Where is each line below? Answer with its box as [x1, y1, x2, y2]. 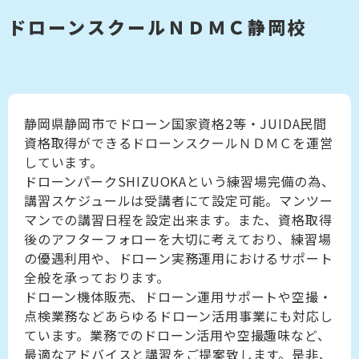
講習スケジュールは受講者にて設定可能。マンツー [24, 191, 333, 211]
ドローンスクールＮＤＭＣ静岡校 [8, 14, 308, 40]
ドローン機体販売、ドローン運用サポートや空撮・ [24, 287, 333, 307]
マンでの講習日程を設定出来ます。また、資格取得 [24, 210, 333, 230]
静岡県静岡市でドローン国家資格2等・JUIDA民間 [24, 114, 327, 134]
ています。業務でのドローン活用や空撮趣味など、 [24, 325, 331, 345]
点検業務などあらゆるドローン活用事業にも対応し [24, 306, 333, 326]
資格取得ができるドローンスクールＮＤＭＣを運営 [24, 133, 333, 153]
